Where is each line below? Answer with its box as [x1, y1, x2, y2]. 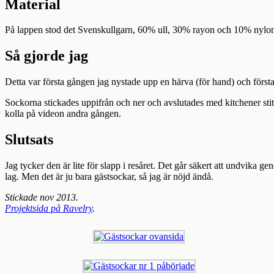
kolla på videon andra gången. [5, 108, 121, 119]
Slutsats [5, 131, 53, 148]
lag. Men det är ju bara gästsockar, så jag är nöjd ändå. [5, 171, 213, 182]
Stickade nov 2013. [5, 192, 78, 203]
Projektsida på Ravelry [5, 203, 92, 214]
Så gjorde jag [5, 48, 88, 64]
